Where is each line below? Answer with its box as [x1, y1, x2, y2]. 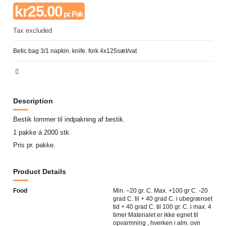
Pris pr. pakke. [13, 141, 56, 149]
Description [13, 96, 53, 105]
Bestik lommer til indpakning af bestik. [13, 116, 126, 123]
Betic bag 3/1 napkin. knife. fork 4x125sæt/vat [13, 47, 137, 54]
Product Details [13, 167, 67, 176]
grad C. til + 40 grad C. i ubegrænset [113, 195, 212, 202]
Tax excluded [13, 26, 52, 34]
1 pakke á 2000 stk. [13, 128, 72, 136]
